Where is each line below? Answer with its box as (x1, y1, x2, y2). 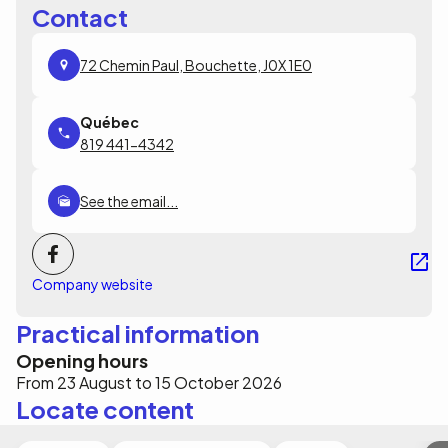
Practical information (16, 318, 259, 348)
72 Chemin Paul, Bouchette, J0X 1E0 (80, 56, 312, 74)
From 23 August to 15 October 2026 (16, 372, 282, 393)
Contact (32, 2, 128, 32)
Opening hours (16, 349, 148, 372)
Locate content (16, 394, 194, 424)
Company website (32, 275, 153, 293)
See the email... (80, 192, 178, 210)
